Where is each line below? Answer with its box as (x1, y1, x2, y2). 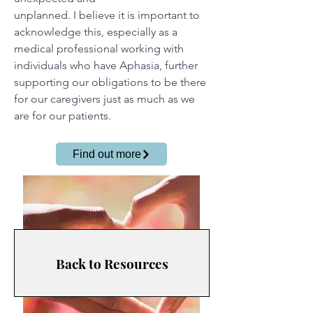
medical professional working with (14, 42, 184, 55)
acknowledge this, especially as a (14, 25, 177, 38)
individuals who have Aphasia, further (14, 59, 198, 72)
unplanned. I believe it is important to (14, 8, 200, 22)
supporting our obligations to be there (14, 75, 206, 89)
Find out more (72, 147, 141, 160)
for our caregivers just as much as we (14, 92, 195, 105)
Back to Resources (55, 254, 168, 272)
